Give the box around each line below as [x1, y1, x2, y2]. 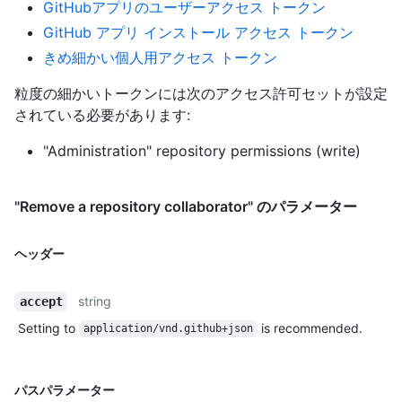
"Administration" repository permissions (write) [43, 141, 361, 160]
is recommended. [257, 319, 363, 336]
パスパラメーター [14, 381, 115, 398]
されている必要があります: [14, 105, 190, 124]
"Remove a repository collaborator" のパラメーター [14, 197, 357, 215]
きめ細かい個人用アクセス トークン [43, 48, 277, 66]
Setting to [18, 319, 79, 336]
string [78, 293, 112, 309]
